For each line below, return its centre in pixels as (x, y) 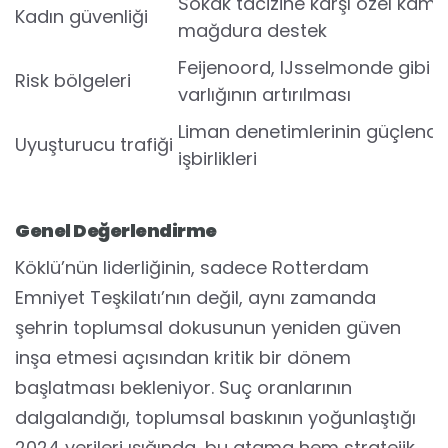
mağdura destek (252, 30)
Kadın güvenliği (81, 16)
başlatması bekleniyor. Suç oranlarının (183, 387)
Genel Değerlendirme (116, 230)
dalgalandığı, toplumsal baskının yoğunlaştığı (215, 417)
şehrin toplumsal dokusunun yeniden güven (208, 327)
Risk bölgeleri (73, 80)
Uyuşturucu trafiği (94, 144)
